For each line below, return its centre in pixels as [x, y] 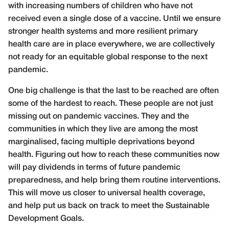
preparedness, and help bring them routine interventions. [114, 180]
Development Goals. [46, 219]
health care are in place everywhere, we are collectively [111, 44]
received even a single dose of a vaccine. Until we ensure [114, 19]
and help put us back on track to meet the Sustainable [109, 206]
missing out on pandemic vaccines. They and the [99, 116]
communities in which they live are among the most [103, 129]
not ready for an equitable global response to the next [108, 57]
